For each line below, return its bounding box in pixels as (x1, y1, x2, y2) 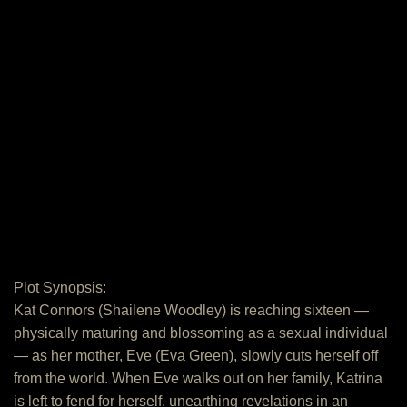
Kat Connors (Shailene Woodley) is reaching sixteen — (14, 303, 369, 318)
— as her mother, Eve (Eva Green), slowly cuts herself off (14, 348, 378, 363)
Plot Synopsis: (14, 280, 106, 295)
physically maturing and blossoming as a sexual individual (14, 325, 388, 341)
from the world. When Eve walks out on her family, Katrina (14, 371, 382, 386)
